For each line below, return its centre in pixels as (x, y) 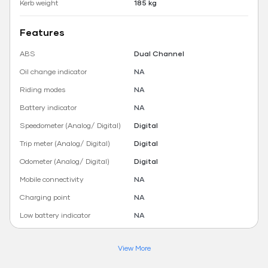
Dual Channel (159, 54)
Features (42, 32)
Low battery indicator (55, 215)
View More (134, 248)
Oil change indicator (53, 72)
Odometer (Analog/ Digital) (65, 162)
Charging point (45, 197)
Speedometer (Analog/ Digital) (70, 126)
